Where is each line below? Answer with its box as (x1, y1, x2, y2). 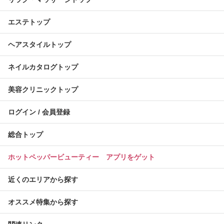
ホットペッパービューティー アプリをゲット (8, 153, 155, 161)
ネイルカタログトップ (8, 63, 78, 71)
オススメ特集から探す (8, 198, 78, 206)
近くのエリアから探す (8, 175, 78, 183)
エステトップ (8, 18, 50, 26)
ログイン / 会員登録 (8, 108, 70, 116)
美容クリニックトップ (8, 85, 78, 93)
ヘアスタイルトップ (8, 40, 71, 48)
